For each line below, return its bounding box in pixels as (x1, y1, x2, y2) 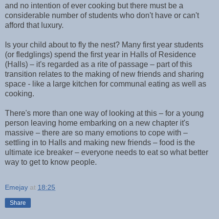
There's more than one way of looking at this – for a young (5, 109, 204, 117)
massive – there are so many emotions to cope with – (5, 128, 188, 137)
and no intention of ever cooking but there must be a (5, 1, 183, 10)
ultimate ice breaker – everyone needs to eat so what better (5, 148, 208, 156)
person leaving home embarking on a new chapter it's (5, 118, 189, 127)
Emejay (5, 183, 28, 191)
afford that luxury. (5, 21, 64, 29)
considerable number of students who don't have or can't (5, 11, 199, 20)
